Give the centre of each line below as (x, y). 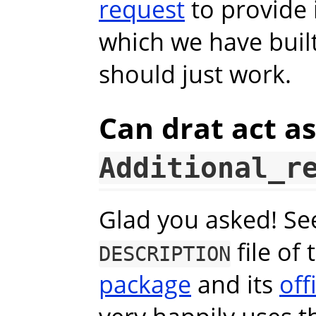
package (145, 284)
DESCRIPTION (165, 254)
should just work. (195, 73)
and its (235, 284)
